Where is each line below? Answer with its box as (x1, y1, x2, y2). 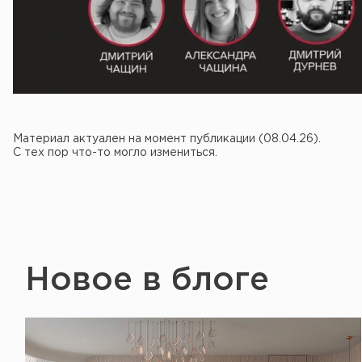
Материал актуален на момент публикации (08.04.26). (13, 134, 321, 144)
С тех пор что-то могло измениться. (13, 148, 217, 158)
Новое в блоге (25, 267, 269, 295)
